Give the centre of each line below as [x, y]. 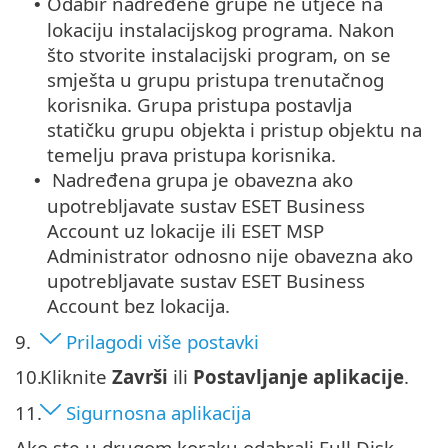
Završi [140, 377]
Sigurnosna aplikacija [158, 413]
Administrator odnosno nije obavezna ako [230, 256]
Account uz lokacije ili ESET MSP [185, 231]
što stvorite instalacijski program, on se [219, 55]
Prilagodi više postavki [162, 342]
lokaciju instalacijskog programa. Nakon [221, 30]
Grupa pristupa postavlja [244, 105]
